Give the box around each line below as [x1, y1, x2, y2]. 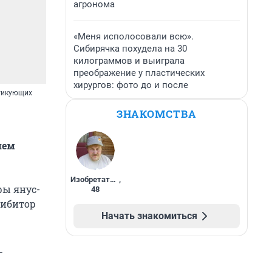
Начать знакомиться [101, 210, 197, 222]
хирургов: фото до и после [73, 80, 188, 90]
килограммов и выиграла [73, 55, 185, 66]
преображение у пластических [73, 67, 205, 78]
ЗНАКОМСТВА [117, 107, 197, 121]
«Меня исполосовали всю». [73, 31, 194, 42]
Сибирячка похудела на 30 [73, 43, 187, 54]
